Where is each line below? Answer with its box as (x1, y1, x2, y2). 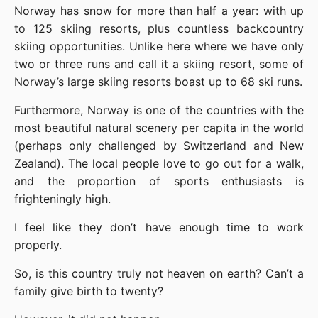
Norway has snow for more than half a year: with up (14, 4, 304, 18)
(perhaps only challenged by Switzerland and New (14, 138, 304, 153)
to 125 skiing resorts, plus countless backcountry (14, 21, 304, 36)
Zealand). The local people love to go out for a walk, (14, 156, 304, 171)
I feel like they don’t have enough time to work (14, 220, 304, 235)
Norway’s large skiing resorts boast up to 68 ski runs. (14, 75, 302, 89)
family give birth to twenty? (14, 284, 163, 299)
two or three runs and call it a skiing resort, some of (14, 57, 304, 72)
